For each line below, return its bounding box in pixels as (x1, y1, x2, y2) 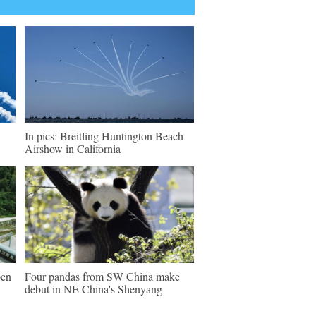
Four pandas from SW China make (25, 269, 180, 284)
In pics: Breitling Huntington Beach (25, 128, 183, 143)
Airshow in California (25, 141, 121, 156)
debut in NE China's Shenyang (25, 281, 162, 296)
